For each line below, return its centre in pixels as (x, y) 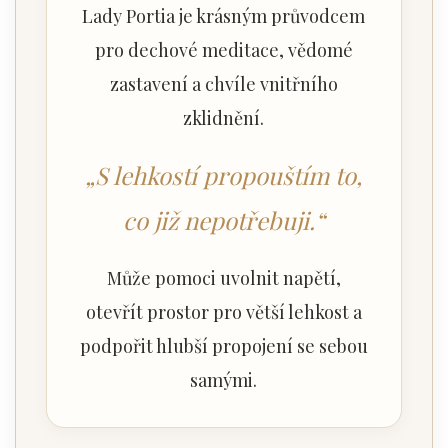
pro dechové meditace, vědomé (223, 49)
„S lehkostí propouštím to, (224, 174)
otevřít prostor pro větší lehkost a (223, 311)
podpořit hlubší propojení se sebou (223, 345)
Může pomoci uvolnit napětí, (223, 277)
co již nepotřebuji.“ (223, 219)
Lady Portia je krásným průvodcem (224, 15)
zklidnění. (224, 117)
